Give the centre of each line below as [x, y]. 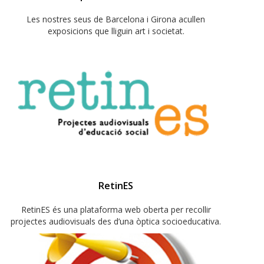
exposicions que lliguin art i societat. [116, 31]
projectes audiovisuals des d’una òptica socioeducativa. [116, 222]
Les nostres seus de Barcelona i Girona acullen [116, 19]
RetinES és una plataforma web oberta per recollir [116, 210]
